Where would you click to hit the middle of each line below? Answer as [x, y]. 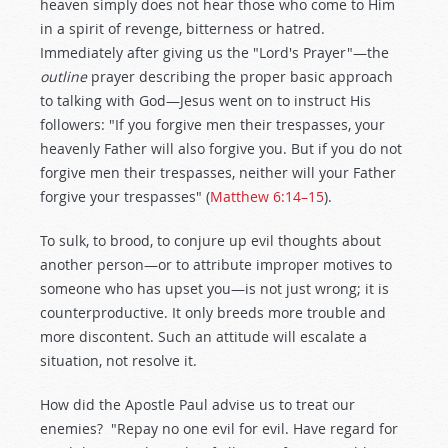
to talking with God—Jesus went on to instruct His [205, 100]
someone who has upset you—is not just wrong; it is [214, 288]
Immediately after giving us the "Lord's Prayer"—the [214, 52]
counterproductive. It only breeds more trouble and [213, 312]
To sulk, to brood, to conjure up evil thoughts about [210, 240]
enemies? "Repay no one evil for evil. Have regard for [219, 428]
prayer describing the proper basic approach [240, 76]
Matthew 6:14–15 [267, 196]
